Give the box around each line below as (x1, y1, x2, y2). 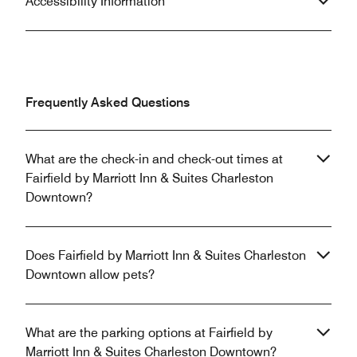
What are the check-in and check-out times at (25, 151, 283, 167)
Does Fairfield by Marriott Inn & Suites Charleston (25, 248, 306, 264)
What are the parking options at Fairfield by (25, 325, 273, 341)
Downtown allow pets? (25, 267, 155, 283)
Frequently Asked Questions (25, 95, 190, 111)
